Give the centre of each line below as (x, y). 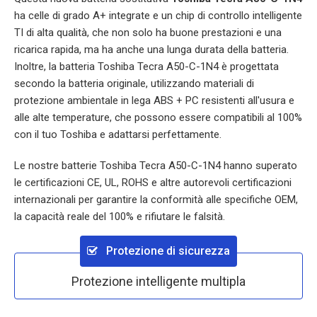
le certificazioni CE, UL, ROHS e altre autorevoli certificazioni (153, 183)
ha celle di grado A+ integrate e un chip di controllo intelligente (158, 16)
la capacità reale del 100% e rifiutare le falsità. (120, 217)
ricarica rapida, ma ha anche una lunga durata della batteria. (151, 50)
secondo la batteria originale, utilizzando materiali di (134, 83)
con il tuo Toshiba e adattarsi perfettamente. (118, 134)
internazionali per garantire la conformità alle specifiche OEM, (156, 200)
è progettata (249, 67)
